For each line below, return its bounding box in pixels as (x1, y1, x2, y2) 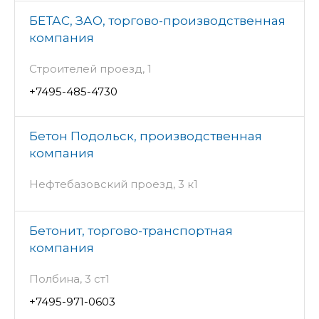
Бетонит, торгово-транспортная (29, 223, 233, 238)
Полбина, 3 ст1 (29, 271, 110, 286)
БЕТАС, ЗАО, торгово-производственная (29, 13, 286, 28)
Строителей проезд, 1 (29, 61, 152, 75)
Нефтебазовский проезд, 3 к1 (29, 177, 198, 191)
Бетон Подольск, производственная (29, 128, 262, 143)
